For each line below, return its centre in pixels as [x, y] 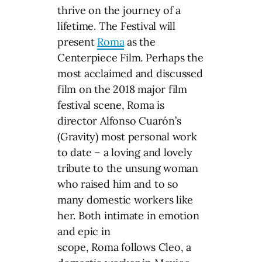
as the [140, 42]
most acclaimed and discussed [130, 73]
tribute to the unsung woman [128, 168]
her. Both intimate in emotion [128, 215]
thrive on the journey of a [119, 10]
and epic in [84, 231]
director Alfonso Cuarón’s [119, 120]
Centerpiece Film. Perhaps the [130, 57]
